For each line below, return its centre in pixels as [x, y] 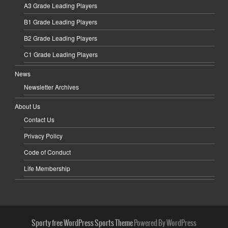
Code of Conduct [48, 152]
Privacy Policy [44, 136]
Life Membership [47, 168]
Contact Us [39, 120]
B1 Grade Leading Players [61, 22]
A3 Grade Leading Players [61, 6]
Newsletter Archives [52, 87]
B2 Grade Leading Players [61, 38]
